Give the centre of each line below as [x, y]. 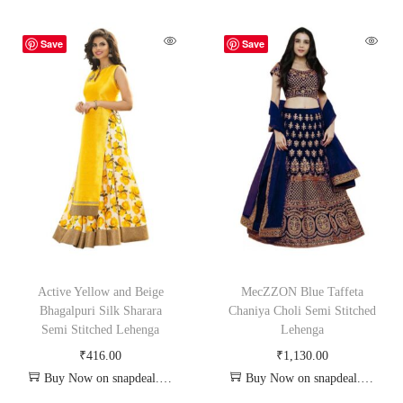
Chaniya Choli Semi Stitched [302, 310]
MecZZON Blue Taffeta [302, 291]
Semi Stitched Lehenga [101, 329]
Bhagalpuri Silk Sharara [100, 310]
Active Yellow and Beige [100, 291]
